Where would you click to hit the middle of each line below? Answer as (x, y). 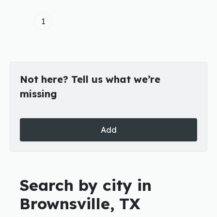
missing (39, 94)
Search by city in (85, 185)
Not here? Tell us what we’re (90, 79)
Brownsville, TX (80, 203)
